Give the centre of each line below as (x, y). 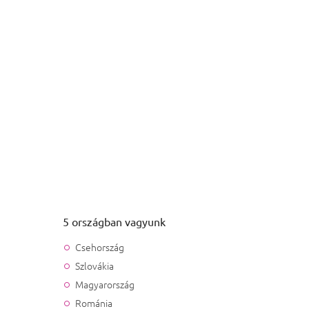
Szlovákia (94, 265)
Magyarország (104, 284)
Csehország (99, 247)
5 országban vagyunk (114, 221)
